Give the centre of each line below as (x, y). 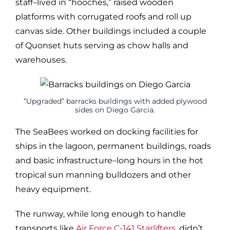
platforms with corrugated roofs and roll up (103, 16)
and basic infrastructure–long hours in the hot (109, 160)
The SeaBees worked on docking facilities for (107, 131)
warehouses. (41, 60)
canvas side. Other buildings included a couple (111, 31)
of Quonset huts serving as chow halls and (102, 45)
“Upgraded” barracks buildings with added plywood (115, 101)
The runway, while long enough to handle (101, 214)
